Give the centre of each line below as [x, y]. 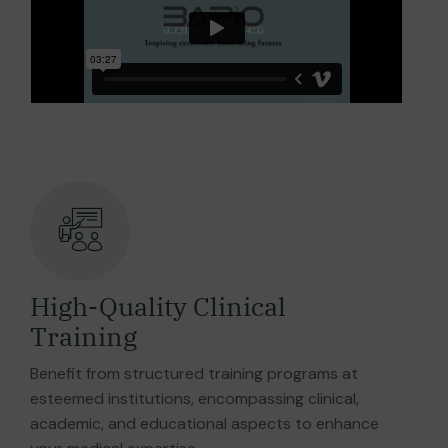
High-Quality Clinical [158, 306]
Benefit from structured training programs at [194, 374]
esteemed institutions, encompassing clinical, [194, 399]
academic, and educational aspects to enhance [204, 424]
